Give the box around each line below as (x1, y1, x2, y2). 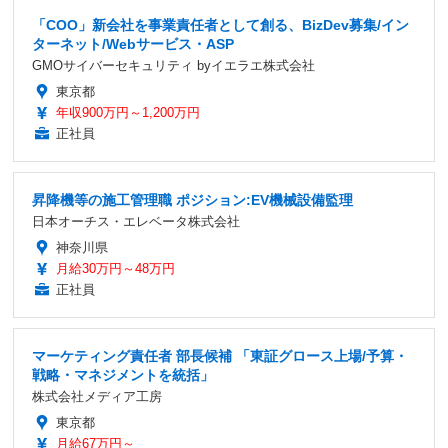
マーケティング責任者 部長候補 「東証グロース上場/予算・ (32, 347, 408, 364)
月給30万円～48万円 (56, 260, 175, 276)
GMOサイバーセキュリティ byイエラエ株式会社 (32, 57, 315, 73)
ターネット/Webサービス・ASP (32, 35, 234, 52)
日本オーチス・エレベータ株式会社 (32, 213, 240, 229)
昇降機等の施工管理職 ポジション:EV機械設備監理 (32, 191, 353, 208)
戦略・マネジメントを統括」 (32, 366, 214, 383)
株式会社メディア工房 (32, 388, 162, 404)
